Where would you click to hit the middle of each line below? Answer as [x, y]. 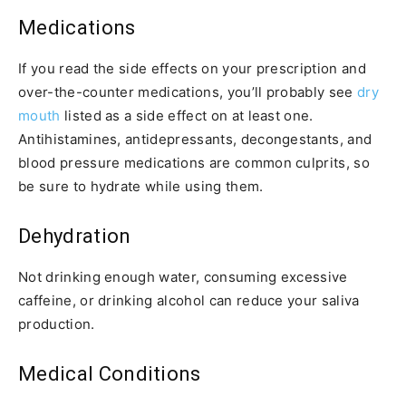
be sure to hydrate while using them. [141, 186]
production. [57, 324]
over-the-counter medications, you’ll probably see [188, 92]
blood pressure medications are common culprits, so [194, 162]
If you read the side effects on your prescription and [192, 68]
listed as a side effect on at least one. [187, 115]
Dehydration [75, 236]
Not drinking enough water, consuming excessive [183, 276]
